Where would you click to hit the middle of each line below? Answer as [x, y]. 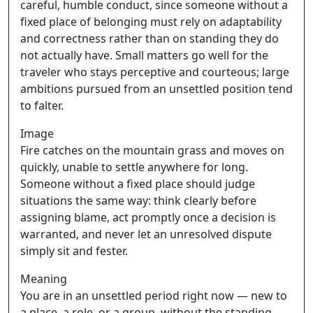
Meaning [44, 279]
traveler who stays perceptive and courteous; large [155, 72]
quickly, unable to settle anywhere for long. [134, 167]
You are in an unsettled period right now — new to [154, 296]
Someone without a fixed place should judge [138, 184]
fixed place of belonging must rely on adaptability [151, 22]
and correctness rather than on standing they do [150, 38]
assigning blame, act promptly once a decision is [148, 217]
